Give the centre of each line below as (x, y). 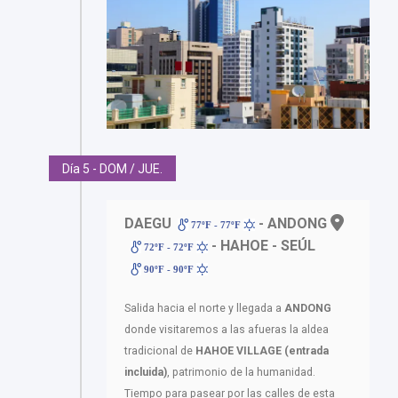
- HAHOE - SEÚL (262, 245)
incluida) (146, 372)
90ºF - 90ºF (169, 269)
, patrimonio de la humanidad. (241, 372)
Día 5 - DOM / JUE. (112, 168)
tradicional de (160, 350)
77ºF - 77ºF (216, 224)
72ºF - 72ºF (169, 247)
